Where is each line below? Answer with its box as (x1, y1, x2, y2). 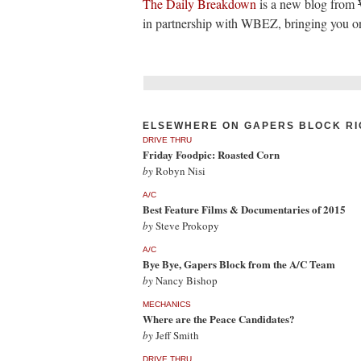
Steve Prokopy (153, 218, 219, 233)
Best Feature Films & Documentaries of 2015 (143, 201, 346, 217)
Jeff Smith (153, 328, 199, 342)
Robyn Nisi (153, 164, 205, 178)
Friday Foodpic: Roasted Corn (143, 147, 280, 162)
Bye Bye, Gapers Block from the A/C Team (143, 256, 335, 272)
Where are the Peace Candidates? (143, 311, 295, 326)
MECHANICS (143, 300, 191, 309)
